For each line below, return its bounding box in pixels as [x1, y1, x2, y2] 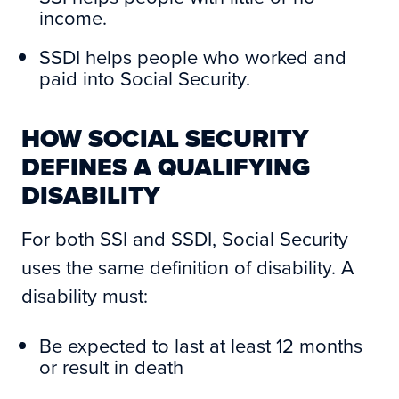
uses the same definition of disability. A [21, 253, 354, 281]
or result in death [39, 353, 183, 381]
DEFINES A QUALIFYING [21, 149, 310, 186]
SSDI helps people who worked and [39, 43, 346, 71]
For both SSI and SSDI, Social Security [21, 224, 348, 253]
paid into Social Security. [39, 64, 250, 93]
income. [39, 4, 107, 32]
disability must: [21, 281, 148, 310]
